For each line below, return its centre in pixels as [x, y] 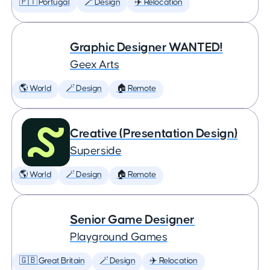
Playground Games [119, 237]
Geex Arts [95, 65]
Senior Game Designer [132, 220]
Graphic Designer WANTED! [146, 47]
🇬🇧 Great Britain [52, 261]
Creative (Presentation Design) [154, 133]
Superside [96, 151]
